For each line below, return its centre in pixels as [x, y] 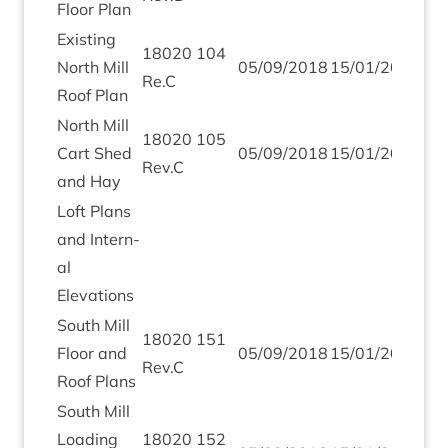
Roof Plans [96, 381]
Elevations [95, 295]
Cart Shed [94, 153]
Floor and [92, 353]
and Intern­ [98, 239]
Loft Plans [94, 211]
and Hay [89, 181]
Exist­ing [86, 39]
